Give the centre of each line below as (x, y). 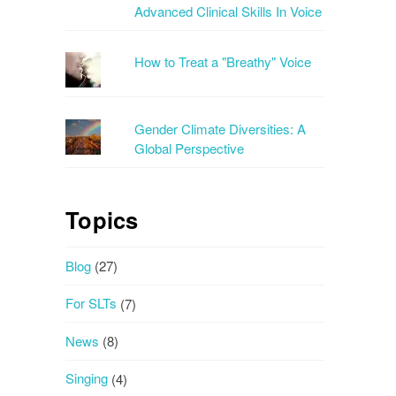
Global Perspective (190, 148)
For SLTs (91, 303)
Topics (102, 219)
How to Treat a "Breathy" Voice (223, 62)
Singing (87, 378)
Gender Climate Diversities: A (221, 128)
